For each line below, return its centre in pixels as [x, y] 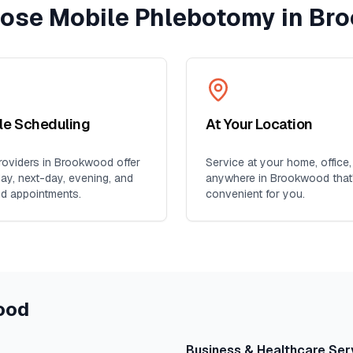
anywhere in [238, 178]
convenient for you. [255, 194]
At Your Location [259, 124]
